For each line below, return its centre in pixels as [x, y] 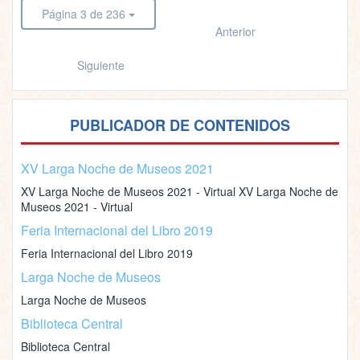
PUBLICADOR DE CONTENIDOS [180, 125]
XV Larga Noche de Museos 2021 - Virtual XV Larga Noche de [180, 191]
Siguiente [100, 65]
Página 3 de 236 [84, 14]
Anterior [235, 31]
